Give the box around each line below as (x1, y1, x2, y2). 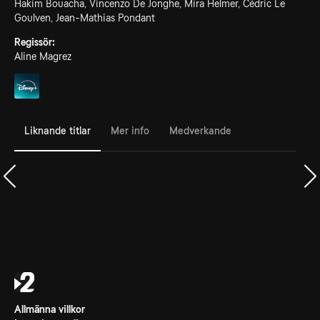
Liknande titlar (24, 124, 91, 136)
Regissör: (14, 36, 55, 48)
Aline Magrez (14, 51, 71, 62)
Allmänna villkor (14, 304, 85, 315)
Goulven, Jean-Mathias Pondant (14, 12, 155, 24)
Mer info (111, 124, 149, 136)
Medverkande (169, 124, 231, 136)
